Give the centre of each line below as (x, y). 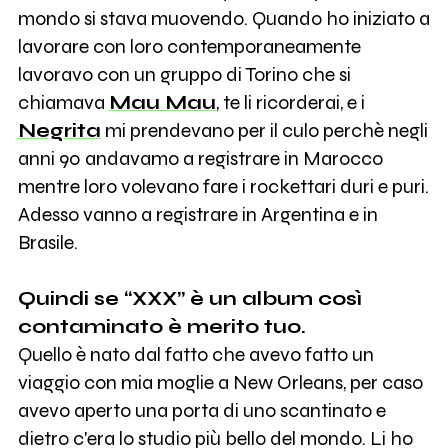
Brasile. (47, 243)
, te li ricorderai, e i (290, 103)
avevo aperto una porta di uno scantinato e (201, 411)
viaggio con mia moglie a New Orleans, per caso (220, 383)
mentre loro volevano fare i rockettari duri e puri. (223, 187)
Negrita (59, 131)
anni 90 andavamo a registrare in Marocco (200, 159)
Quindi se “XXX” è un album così (189, 299)
